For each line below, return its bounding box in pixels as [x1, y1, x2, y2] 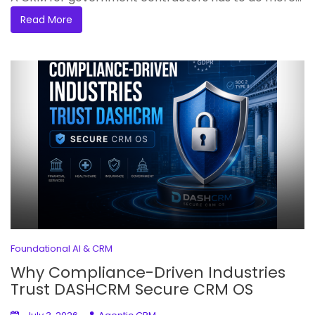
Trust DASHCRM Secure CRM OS [11, 278, 253, 300]
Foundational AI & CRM [11, 241, 112, 255]
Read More [20, 12, 72, 27]
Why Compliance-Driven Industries [11, 261, 285, 283]
